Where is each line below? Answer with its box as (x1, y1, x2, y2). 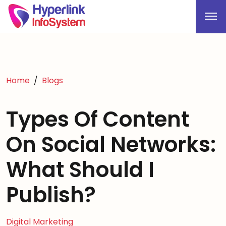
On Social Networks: (6, 130, 216, 159)
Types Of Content (6, 104, 189, 134)
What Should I (6, 155, 154, 185)
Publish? (6, 180, 96, 210)
